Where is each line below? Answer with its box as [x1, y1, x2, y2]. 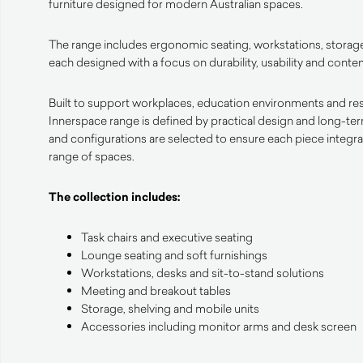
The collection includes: [49, 188, 181, 205]
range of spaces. [49, 147, 135, 164]
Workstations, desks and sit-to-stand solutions [81, 264, 324, 280]
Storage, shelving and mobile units [81, 300, 259, 316]
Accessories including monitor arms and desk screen [81, 318, 357, 334]
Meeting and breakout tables [81, 282, 231, 298]
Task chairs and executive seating [81, 228, 253, 245]
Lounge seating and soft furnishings [81, 246, 267, 263]
